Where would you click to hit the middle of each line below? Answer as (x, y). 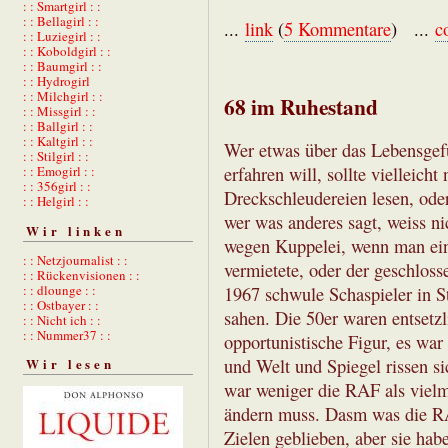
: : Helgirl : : (56, 201)
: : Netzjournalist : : (75, 259)
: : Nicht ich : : (62, 319)
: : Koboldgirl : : (67, 51)
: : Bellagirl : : (61, 21)
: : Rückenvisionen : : (81, 274)
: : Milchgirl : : (63, 96)
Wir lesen (71, 364)
